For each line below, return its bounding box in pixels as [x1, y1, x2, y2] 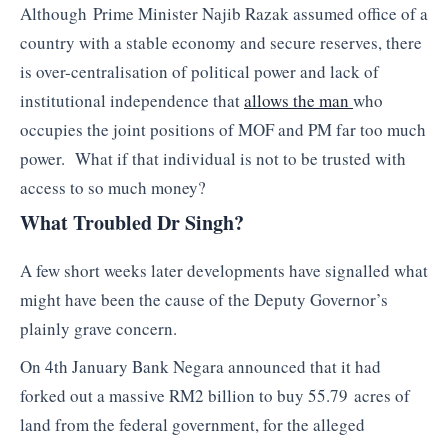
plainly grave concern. [20, 317, 177, 341]
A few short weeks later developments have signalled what [20, 259, 428, 283]
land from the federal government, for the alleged [20, 412, 365, 436]
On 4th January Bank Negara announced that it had [20, 354, 381, 378]
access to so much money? [20, 175, 206, 199]
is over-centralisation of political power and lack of [20, 59, 379, 83]
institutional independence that [20, 88, 244, 112]
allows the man [244, 88, 353, 112]
